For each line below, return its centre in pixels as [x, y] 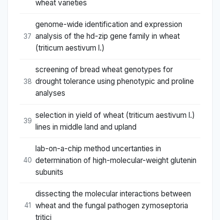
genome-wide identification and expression [109, 25]
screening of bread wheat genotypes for [104, 70]
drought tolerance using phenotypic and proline [115, 82]
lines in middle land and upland [86, 127]
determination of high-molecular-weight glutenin [116, 160]
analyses [50, 93]
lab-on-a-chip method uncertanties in [98, 148]
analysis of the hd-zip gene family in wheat [108, 36]
